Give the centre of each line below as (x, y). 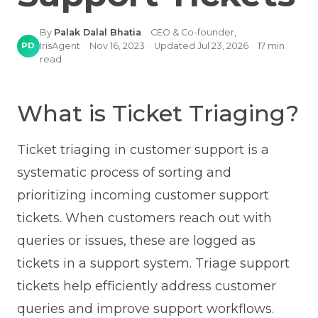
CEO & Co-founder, (193, 33)
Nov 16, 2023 (117, 46)
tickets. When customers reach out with (144, 218)
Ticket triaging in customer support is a (143, 150)
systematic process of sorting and (124, 173)
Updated (175, 46)
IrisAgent (60, 46)
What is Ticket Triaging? (158, 114)
